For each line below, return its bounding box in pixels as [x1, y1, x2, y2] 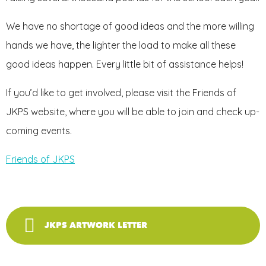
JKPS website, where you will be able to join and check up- [6, 106, 259, 118]
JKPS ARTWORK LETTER [45, 220, 147, 231]
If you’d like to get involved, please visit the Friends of [6, 87, 236, 99]
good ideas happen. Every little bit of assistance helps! [6, 58, 243, 71]
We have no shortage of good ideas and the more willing [6, 20, 254, 33]
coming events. [6, 125, 72, 137]
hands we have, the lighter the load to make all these [6, 39, 236, 52]
